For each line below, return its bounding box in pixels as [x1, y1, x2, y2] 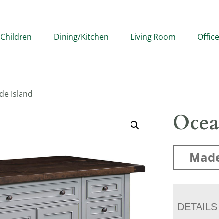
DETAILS [177, 201, 218, 212]
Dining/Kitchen [54, 31, 109, 42]
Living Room [131, 31, 175, 42]
